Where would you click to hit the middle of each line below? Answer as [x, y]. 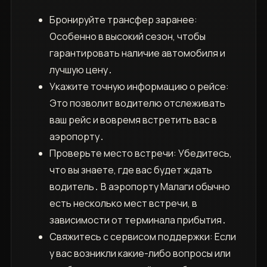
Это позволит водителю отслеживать [137, 103]
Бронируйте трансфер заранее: [123, 20]
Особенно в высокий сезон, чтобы [127, 37]
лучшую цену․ [81, 70]
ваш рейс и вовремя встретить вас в [133, 120]
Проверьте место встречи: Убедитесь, [140, 153]
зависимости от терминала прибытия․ [138, 220]
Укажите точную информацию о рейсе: [139, 87]
